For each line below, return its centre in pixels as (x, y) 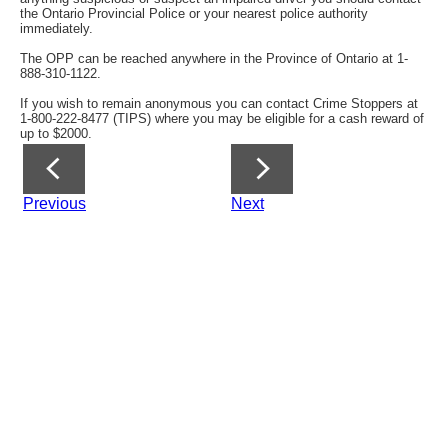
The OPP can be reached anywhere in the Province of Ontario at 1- (214, 58)
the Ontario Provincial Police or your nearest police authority (194, 13)
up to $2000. (56, 133)
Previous (54, 203)
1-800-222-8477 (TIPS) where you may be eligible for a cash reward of (222, 118)
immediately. (56, 28)
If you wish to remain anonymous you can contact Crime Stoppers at (219, 103)
